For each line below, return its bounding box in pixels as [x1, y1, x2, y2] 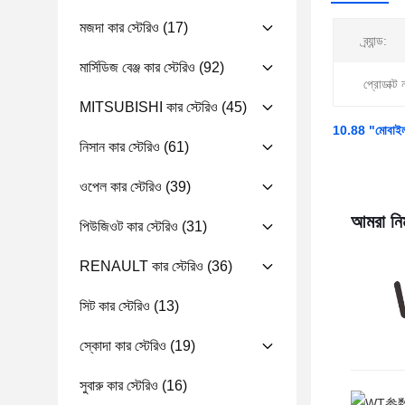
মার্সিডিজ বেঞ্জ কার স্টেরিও [80, 60, 195, 75]
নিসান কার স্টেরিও [80, 139, 160, 155]
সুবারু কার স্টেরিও [80, 378, 158, 393]
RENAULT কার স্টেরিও [80, 259, 203, 274]
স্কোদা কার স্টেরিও [80, 338, 166, 353]
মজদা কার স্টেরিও [80, 20, 159, 35]
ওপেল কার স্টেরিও [80, 179, 162, 194]
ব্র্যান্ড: [363, 33, 387, 48]
